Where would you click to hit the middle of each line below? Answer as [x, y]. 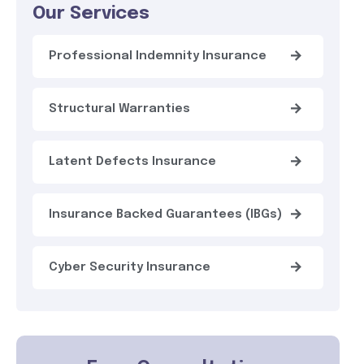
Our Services [91, 13]
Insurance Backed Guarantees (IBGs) [165, 214]
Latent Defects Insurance [132, 161]
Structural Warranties [119, 108]
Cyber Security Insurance [130, 267]
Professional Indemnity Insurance [158, 56]
